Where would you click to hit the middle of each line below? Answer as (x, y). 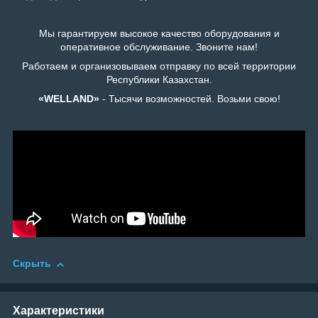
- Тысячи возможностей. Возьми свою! (190, 99)
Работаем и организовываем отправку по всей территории (159, 66)
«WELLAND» (68, 99)
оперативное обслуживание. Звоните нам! (159, 47)
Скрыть (32, 264)
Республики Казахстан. (159, 80)
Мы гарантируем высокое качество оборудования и (159, 34)
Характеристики (59, 310)
